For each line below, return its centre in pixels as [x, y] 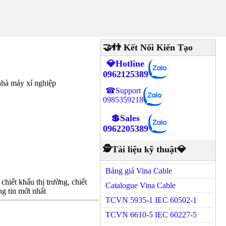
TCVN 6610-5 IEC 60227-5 [151, 215]
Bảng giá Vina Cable [138, 171]
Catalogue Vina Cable [140, 185]
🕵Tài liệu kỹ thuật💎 [144, 149]
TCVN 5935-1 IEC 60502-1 [151, 200]
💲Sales [126, 118]
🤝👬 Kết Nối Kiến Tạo [148, 47]
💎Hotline [126, 64]
